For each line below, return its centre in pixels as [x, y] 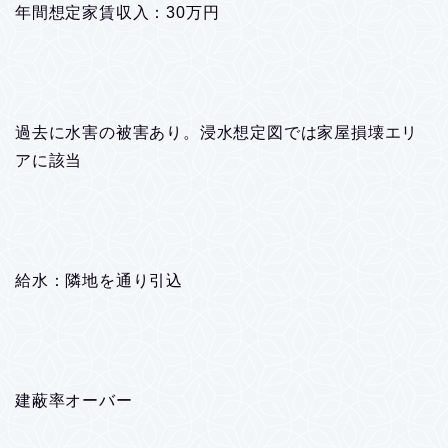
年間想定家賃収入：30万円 [117, 12]
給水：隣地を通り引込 [99, 280]
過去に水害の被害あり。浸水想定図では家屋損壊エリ [217, 132]
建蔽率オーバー [74, 400]
